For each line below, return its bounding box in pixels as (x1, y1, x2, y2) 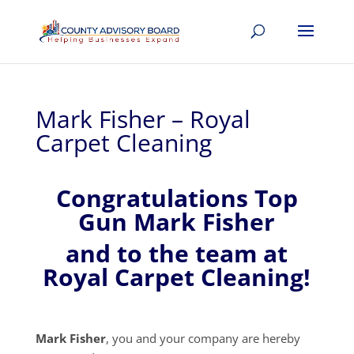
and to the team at (66, 237, 288, 269)
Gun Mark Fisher (78, 205, 276, 238)
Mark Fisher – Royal (35, 103, 250, 135)
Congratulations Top (55, 182, 298, 214)
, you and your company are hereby (105, 330, 300, 346)
